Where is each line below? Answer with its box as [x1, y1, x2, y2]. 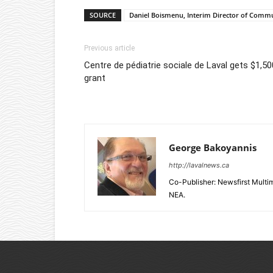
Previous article [84, 44, 135, 52]
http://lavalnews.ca [169, 161, 229, 169]
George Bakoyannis [169, 141, 257, 154]
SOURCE [90, 10, 116, 19]
